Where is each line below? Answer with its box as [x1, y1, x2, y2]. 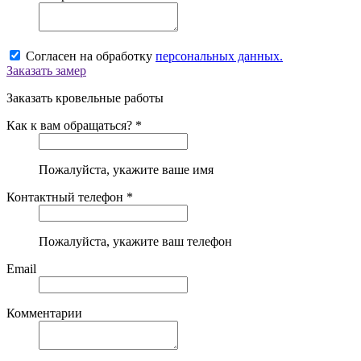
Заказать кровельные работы [6, 91, 164, 106]
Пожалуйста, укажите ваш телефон [39, 234, 232, 249]
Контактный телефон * [6, 190, 133, 205]
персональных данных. [156, 49, 283, 64]
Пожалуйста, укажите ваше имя [39, 163, 214, 177]
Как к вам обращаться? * [6, 118, 142, 133]
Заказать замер [6, 64, 86, 78]
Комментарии [6, 306, 82, 321]
